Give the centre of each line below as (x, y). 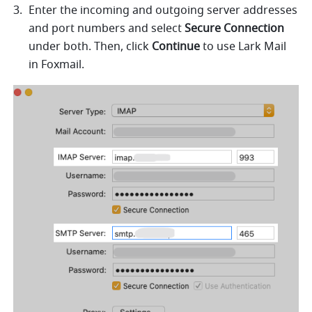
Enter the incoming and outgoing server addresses (163, 10)
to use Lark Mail (243, 47)
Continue (176, 47)
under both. (60, 47)
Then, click (123, 47)
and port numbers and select (107, 29)
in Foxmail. (58, 65)
